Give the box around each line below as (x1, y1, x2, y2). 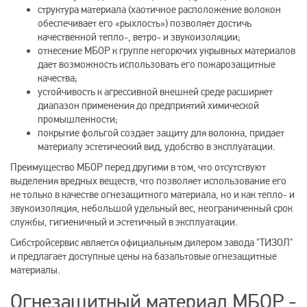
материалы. (10, 264, 62, 276)
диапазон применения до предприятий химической (38, 99, 259, 112)
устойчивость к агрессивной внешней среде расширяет (38, 86, 273, 98)
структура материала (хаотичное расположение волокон (38, 3, 281, 16)
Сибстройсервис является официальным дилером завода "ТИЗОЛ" (10, 236, 293, 249)
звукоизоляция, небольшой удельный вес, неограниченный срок (10, 202, 293, 214)
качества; (38, 72, 77, 84)
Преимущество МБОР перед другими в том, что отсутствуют (10, 161, 266, 173)
